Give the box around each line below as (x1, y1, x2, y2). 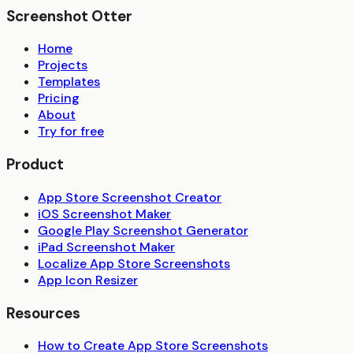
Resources (6, 303, 80, 323)
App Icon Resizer (38, 271, 138, 288)
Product (6, 154, 64, 175)
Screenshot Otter (6, 6, 132, 26)
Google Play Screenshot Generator (38, 221, 248, 239)
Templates (38, 73, 100, 91)
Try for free (38, 123, 104, 140)
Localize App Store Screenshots (38, 255, 230, 272)
